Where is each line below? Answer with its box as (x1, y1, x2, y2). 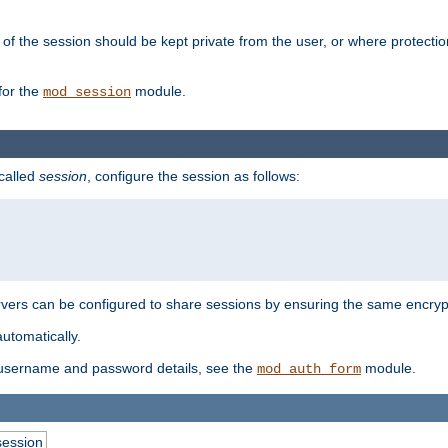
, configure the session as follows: (87, 168, 300, 185)
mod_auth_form (257, 361, 361, 378)
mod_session (43, 84, 131, 101)
